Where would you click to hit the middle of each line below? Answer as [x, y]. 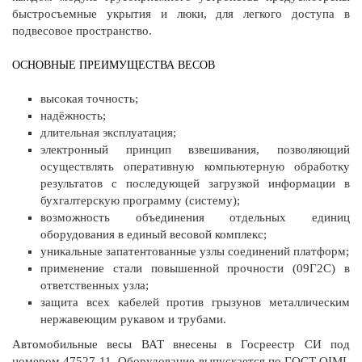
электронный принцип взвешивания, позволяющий [195, 149]
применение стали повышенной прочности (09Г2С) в [195, 268]
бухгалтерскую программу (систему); [140, 200]
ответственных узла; [95, 285]
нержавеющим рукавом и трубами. [133, 319]
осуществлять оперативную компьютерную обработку [195, 166]
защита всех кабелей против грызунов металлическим [195, 302]
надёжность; [73, 115]
